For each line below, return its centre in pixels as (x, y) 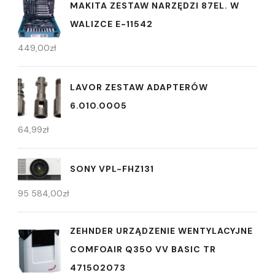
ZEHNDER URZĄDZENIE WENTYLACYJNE (161, 231)
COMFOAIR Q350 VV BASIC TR (143, 250)
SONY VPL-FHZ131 (112, 169)
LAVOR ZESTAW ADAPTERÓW (139, 87)
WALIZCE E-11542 (111, 24)
